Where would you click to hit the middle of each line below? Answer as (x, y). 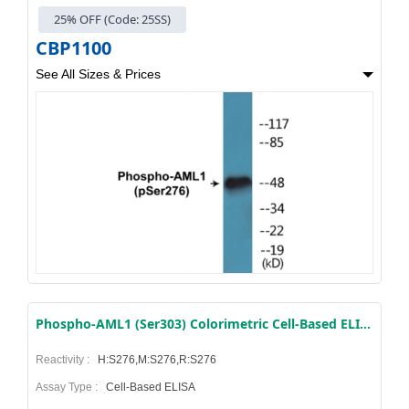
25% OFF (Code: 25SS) (113, 19)
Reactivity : (65, 360)
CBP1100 (73, 48)
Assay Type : (69, 388)
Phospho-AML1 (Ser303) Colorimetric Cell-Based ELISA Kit (365, 324)
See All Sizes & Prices (98, 74)
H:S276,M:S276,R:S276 (156, 360)
